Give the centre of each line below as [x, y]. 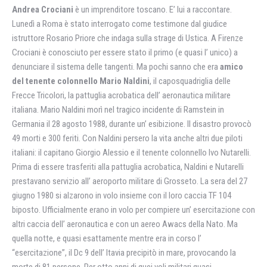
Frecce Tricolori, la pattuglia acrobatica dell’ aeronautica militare [121, 95]
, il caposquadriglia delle [190, 81]
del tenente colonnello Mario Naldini [81, 81]
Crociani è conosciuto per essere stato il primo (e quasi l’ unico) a [125, 52]
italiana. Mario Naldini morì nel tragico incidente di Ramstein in [118, 110]
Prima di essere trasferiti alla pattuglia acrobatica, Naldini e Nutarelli [128, 167]
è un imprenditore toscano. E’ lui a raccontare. [153, 10]
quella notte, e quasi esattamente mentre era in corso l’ [107, 238]
